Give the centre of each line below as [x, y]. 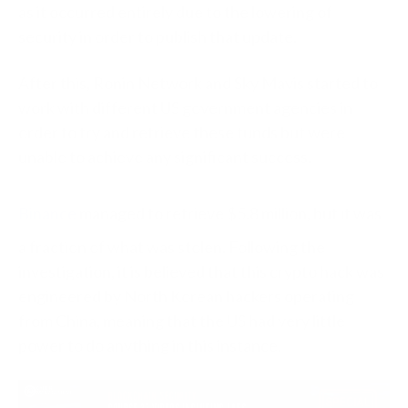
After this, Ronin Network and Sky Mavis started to [198, 83]
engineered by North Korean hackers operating [186, 296]
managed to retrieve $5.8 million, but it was [229, 213]
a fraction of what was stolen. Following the [172, 247]
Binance [47, 213]
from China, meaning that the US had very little [182, 321]
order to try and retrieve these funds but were [182, 133]
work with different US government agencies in [185, 108]
